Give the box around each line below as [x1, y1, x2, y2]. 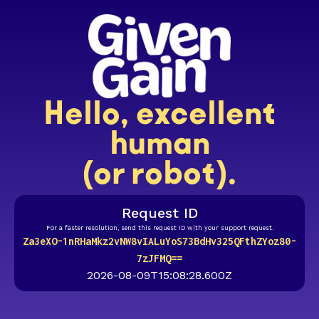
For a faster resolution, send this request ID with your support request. [46, 224, 273, 232]
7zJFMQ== [137, 252, 182, 265]
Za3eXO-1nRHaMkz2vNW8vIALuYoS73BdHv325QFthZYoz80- [23, 235, 296, 248]
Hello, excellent [43, 94, 276, 133]
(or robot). [82, 154, 237, 193]
